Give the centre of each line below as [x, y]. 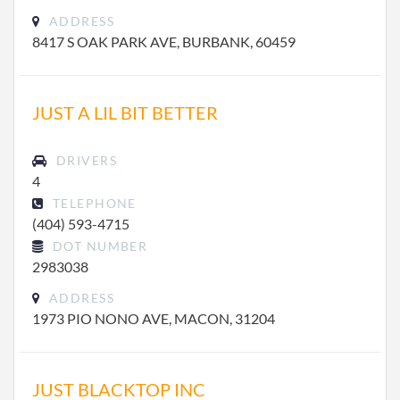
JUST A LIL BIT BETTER [125, 112]
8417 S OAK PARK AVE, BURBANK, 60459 [164, 42]
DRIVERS [84, 160]
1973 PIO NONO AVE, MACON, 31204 [154, 318]
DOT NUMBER [98, 246]
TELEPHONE [92, 203]
